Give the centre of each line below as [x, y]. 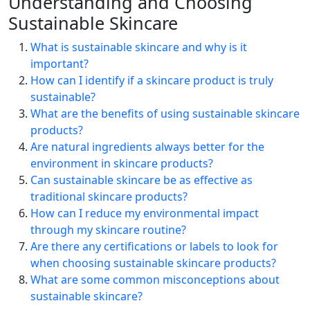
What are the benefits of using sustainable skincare [165, 114]
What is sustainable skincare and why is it [139, 47]
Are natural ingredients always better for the [147, 147]
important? [60, 64]
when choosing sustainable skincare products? [153, 263]
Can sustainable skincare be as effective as [142, 180]
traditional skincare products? [109, 197]
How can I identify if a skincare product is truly [152, 81]
